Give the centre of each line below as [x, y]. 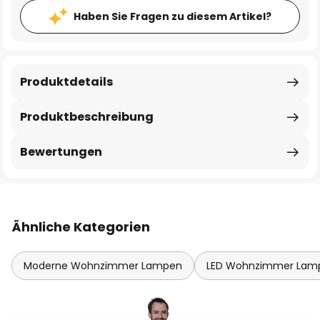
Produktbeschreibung [87, 117]
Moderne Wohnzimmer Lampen [103, 266]
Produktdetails [66, 82]
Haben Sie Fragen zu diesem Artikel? [172, 16]
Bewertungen [61, 152]
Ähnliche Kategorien [81, 227]
